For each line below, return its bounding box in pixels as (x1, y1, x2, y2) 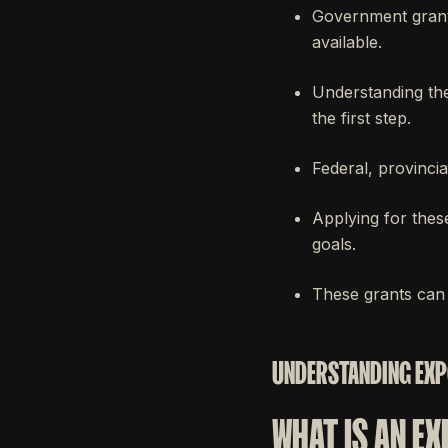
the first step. (312, 108, 411, 128)
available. (312, 32, 382, 52)
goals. (312, 234, 356, 254)
